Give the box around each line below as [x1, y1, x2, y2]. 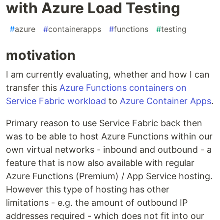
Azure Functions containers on [59, 82, 187, 93]
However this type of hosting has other [6, 184, 169, 195]
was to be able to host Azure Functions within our [6, 131, 213, 142]
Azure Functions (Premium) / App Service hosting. [6, 171, 213, 182]
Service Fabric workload [6, 96, 106, 107]
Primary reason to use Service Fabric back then [6, 118, 202, 129]
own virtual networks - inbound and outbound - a [6, 144, 212, 155]
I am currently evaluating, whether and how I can [6, 69, 210, 80]
